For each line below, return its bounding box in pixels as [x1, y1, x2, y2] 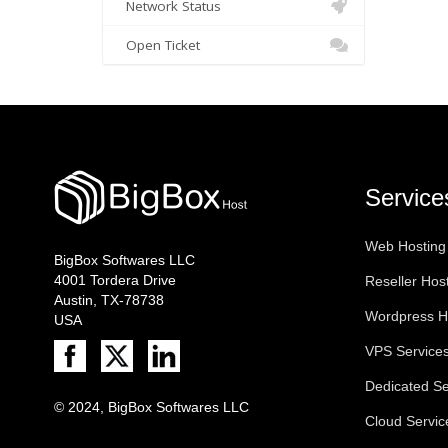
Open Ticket [118, 36, 200, 54]
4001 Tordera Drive [53, 272, 176, 288]
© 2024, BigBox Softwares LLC [53, 399, 249, 415]
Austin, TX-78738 [53, 292, 164, 308]
